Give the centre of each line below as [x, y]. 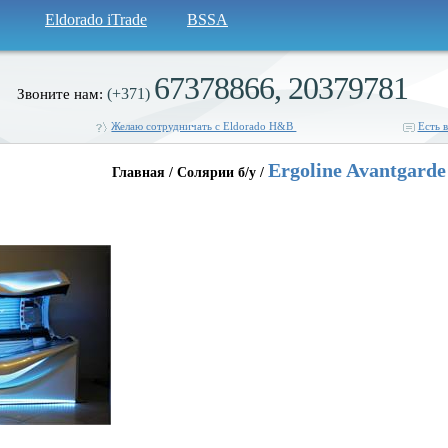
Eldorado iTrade [96, 19]
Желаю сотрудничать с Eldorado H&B [204, 126]
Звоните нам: [61, 94]
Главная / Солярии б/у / [190, 172]
